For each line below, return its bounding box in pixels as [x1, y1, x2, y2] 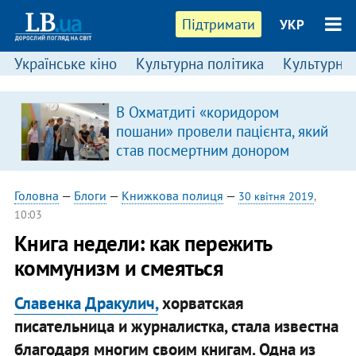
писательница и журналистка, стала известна [14, 315, 339, 337]
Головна [14, 188, 59, 203]
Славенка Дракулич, [14, 292, 158, 314]
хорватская [157, 292, 244, 314]
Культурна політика [135, 54, 264, 73]
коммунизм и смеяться [14, 254, 224, 281]
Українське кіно [14, 54, 117, 73]
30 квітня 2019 [238, 189, 314, 203]
